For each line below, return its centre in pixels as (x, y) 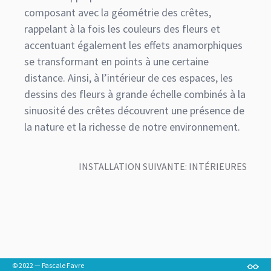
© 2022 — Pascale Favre (48, 265)
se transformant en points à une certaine (116, 61)
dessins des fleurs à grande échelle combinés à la (135, 94)
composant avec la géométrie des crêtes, (118, 12)
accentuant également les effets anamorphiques (133, 45)
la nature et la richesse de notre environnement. (133, 126)
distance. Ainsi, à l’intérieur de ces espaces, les (129, 77)
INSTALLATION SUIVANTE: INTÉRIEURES (163, 166)
